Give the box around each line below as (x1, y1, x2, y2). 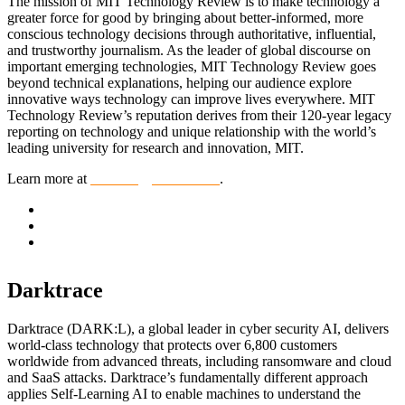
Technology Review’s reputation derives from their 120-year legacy (7, 107, 391, 123)
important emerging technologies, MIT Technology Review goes (7, 58, 376, 74)
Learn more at (7, 170, 90, 186)
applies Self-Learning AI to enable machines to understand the (7, 386, 361, 402)
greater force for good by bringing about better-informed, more (7, 9, 363, 25)
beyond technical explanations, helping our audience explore (7, 74, 352, 90)
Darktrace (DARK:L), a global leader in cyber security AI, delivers (7, 321, 389, 337)
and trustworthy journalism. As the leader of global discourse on (7, 42, 371, 58)
